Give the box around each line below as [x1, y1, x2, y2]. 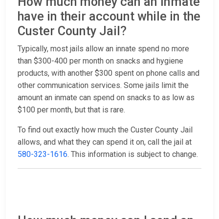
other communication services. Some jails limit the [18, 81, 189, 90]
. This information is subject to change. [67, 150, 198, 159]
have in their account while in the [18, 9, 200, 24]
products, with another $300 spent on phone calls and [18, 68, 199, 78]
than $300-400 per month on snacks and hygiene [18, 56, 183, 66]
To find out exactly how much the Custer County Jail [18, 125, 193, 135]
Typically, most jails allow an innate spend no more [18, 44, 189, 54]
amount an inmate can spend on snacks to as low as [18, 93, 195, 103]
